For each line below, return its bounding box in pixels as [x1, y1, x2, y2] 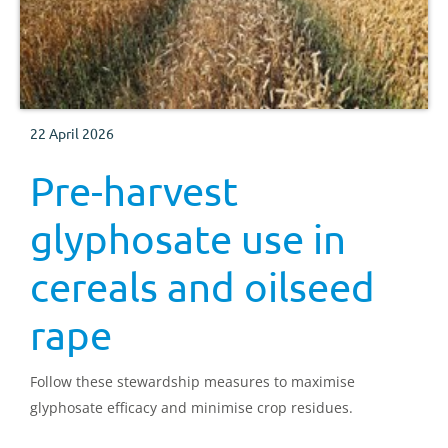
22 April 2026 [30, 124, 114, 142]
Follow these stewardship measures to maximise [30, 372, 355, 391]
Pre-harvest [30, 167, 238, 214]
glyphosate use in [30, 215, 346, 262]
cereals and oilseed [30, 263, 375, 310]
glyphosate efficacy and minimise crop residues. [30, 398, 353, 417]
